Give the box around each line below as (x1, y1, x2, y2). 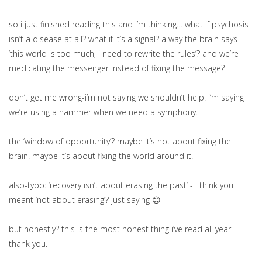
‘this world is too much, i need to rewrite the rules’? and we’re (9, 48, 239, 60)
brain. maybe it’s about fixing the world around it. (9, 150, 193, 162)
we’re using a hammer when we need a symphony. (9, 106, 198, 118)
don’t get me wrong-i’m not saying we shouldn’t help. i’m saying (9, 92, 244, 104)
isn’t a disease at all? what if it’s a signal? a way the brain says (9, 33, 237, 45)
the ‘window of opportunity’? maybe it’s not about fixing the (9, 136, 231, 147)
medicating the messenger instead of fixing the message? (9, 63, 225, 74)
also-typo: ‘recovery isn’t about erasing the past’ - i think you (9, 180, 233, 191)
